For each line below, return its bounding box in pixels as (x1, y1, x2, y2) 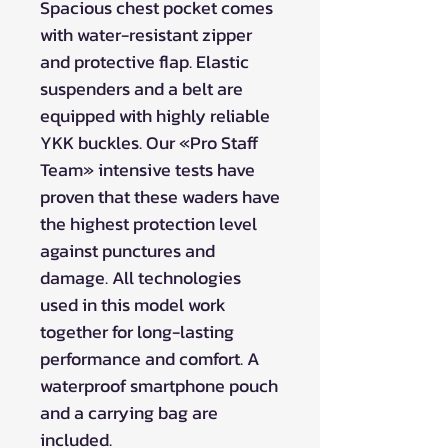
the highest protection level (40, 209, 257, 237)
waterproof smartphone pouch (40, 371, 278, 399)
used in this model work (40, 290, 226, 318)
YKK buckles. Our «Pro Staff (40, 128, 258, 156)
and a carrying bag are (40, 398, 218, 426)
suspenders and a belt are (40, 74, 243, 102)
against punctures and (40, 236, 215, 264)
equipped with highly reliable (40, 101, 270, 129)
